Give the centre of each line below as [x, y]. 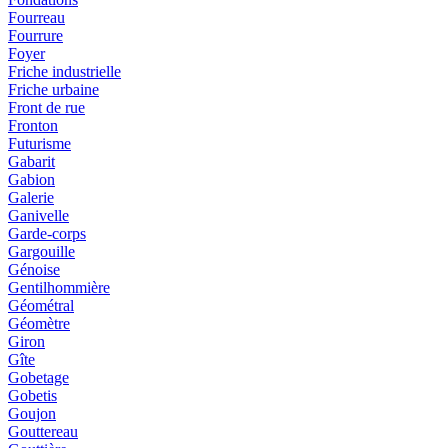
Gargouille [41, 252]
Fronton [33, 126]
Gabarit [31, 162]
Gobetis [32, 396]
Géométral [41, 306]
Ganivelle [38, 216]
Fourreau [36, 18]
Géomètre [39, 324]
